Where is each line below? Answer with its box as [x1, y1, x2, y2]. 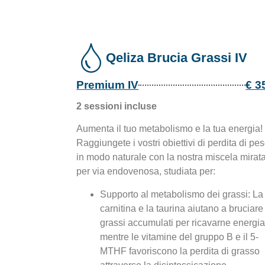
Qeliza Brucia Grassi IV [106, 50, 248, 65]
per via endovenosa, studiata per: [76, 166, 216, 177]
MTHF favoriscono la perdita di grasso [100, 245, 260, 256]
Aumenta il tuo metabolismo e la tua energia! [76, 124, 263, 134]
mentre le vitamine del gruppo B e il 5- [100, 231, 259, 242]
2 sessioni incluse [76, 101, 157, 111]
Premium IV [76, 78, 139, 91]
